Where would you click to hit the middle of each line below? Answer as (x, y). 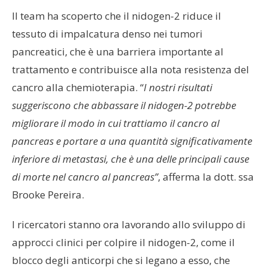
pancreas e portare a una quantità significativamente (132, 141)
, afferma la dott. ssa (206, 176)
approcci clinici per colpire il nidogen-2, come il (123, 242)
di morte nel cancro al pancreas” (85, 176)
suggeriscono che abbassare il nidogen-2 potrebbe (124, 105)
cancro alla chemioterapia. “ (78, 87)
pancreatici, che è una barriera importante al (118, 51)
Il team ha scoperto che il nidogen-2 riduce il (117, 15)
